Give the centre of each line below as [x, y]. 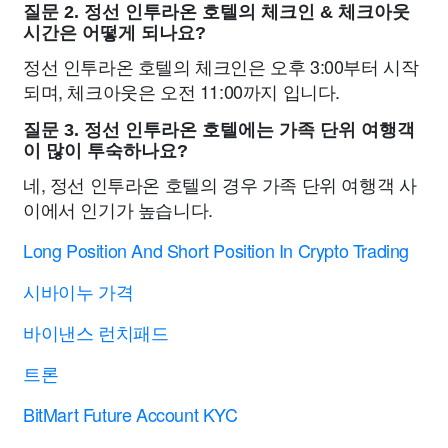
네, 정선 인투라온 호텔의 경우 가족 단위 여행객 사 [220, 183]
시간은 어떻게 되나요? [114, 32]
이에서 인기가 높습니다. [118, 208]
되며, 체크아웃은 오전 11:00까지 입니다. [181, 90]
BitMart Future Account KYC [130, 413]
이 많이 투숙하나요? [105, 150]
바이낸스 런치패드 [96, 331]
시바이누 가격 [78, 290]
